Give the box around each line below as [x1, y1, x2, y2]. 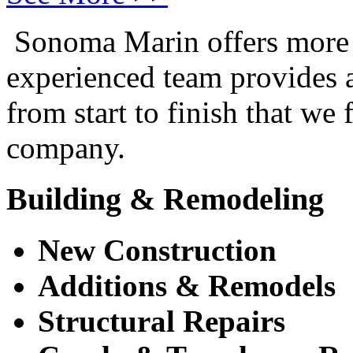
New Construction [38, 232, 277, 267]
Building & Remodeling [6, 181, 324, 217]
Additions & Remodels [38, 268, 336, 303]
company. [6, 131, 125, 165]
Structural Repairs [38, 303, 285, 338]
